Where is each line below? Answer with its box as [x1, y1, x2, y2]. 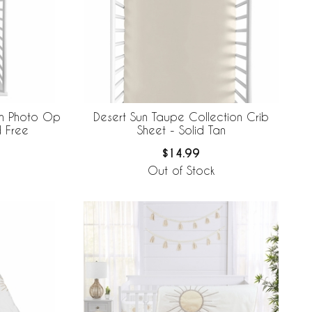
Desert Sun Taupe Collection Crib [93, 110, 269, 124]
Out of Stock [148, 164, 214, 178]
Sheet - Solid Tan [136, 123, 226, 137]
